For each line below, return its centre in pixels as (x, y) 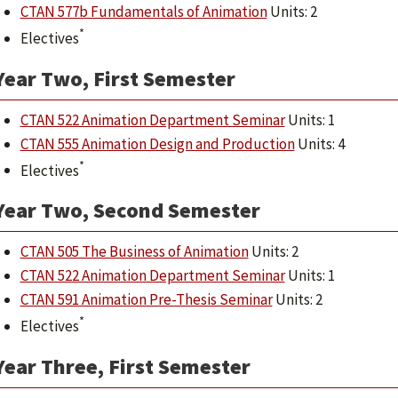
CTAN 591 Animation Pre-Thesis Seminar (146, 300)
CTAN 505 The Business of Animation (134, 252)
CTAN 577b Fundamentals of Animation (143, 12)
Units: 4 (319, 143)
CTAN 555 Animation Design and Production (157, 143)
